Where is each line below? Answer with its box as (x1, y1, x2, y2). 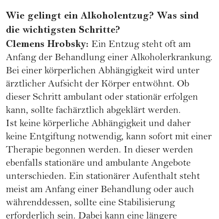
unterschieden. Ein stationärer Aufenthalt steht (6, 172, 200, 183)
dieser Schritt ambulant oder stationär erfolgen (6, 93, 198, 104)
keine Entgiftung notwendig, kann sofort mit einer (6, 132, 212, 143)
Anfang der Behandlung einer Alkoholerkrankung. (6, 53, 213, 64)
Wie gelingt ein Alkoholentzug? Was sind (6, 10, 199, 22)
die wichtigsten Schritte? (6, 24, 120, 36)
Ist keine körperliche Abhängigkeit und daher (6, 119, 191, 130)
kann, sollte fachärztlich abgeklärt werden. (6, 106, 181, 117)
